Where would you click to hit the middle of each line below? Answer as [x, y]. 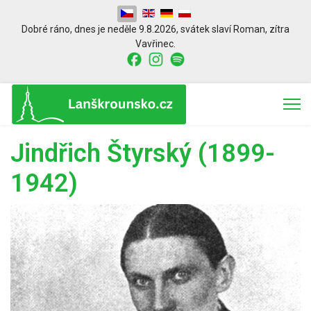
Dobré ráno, [48, 29]
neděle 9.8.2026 [141, 29]
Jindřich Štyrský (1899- [143, 153]
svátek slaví [207, 29]
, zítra [277, 29]
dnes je [90, 29]
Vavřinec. [155, 44]
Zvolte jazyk [143, 12]
